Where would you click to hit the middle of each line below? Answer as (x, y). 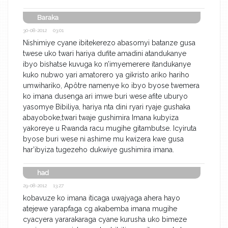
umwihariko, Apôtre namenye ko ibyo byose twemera (111, 85)
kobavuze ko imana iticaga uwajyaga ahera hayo (102, 198)
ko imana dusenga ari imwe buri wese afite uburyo (105, 96)
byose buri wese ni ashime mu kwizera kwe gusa (103, 139)
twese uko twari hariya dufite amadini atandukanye (105, 53)
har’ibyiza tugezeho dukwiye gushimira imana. (98, 149)
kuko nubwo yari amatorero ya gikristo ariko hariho (106, 75)
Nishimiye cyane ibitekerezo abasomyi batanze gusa (109, 42)
